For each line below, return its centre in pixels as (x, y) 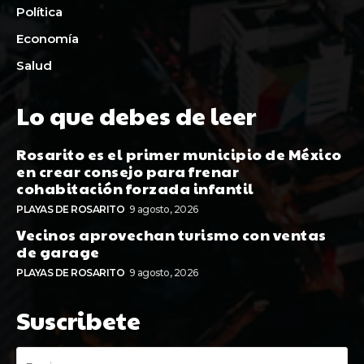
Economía (48, 38)
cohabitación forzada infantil (135, 188)
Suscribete (78, 319)
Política (39, 11)
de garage (58, 251)
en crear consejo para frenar (128, 171)
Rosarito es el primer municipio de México (179, 154)
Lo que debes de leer (136, 115)
